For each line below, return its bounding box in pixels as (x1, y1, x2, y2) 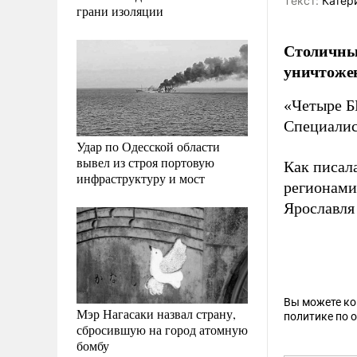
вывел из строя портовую (76, 153, 214, 171)
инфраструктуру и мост (76, 169, 205, 186)
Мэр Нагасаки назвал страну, (76, 304, 236, 322)
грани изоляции (76, 2, 163, 19)
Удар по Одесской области (76, 137, 220, 155)
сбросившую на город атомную (76, 320, 248, 338)
